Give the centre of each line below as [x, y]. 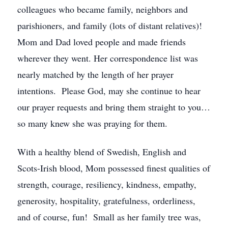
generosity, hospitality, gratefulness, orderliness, [106, 201]
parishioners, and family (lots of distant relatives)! [111, 25]
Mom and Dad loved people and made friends [102, 42]
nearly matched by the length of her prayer [95, 74]
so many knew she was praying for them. [92, 123]
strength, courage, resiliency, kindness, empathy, [107, 184]
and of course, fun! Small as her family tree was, [109, 217]
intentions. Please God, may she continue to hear [109, 91]
